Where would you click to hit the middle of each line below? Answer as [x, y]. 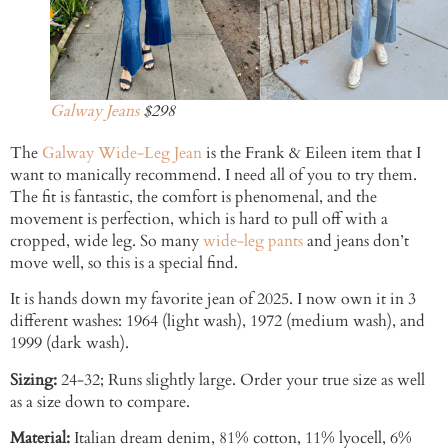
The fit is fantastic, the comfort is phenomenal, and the [193, 196]
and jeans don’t [356, 240]
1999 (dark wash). [69, 343]
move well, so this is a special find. [124, 262]
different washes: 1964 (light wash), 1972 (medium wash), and [217, 321]
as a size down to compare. [100, 401]
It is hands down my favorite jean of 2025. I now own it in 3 [213, 299]
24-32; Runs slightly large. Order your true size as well [243, 379]
